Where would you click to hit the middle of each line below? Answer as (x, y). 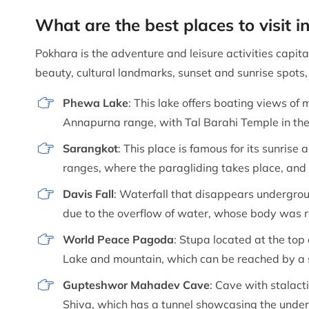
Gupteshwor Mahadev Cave (136, 285)
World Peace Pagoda (118, 239)
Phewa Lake (96, 102)
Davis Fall (88, 193)
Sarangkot (90, 148)
